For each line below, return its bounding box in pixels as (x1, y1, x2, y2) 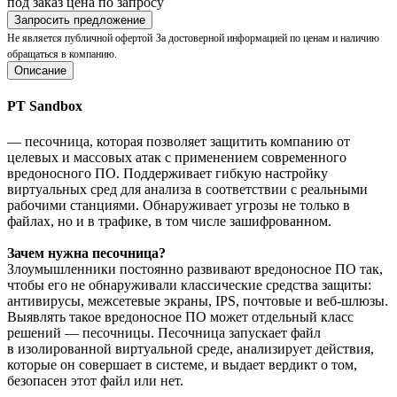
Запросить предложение (14, 13, 145, 27)
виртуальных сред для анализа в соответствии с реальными (7, 181, 368, 197)
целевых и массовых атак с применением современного (7, 149, 346, 165)
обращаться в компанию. (7, 48, 117, 61)
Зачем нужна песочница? (7, 245, 166, 261)
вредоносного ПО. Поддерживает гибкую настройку (7, 165, 328, 181)
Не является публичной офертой (7, 32, 152, 45)
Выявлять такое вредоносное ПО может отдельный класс (7, 308, 354, 324)
